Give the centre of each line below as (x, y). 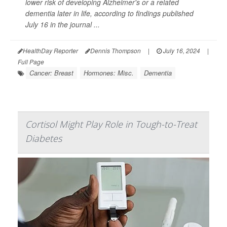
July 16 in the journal (60, 25)
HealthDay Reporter (50, 51)
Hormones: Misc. (109, 73)
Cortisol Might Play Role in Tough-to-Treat (111, 124)
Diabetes (44, 139)
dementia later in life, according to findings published (109, 13)
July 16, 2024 (181, 51)
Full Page (31, 62)
